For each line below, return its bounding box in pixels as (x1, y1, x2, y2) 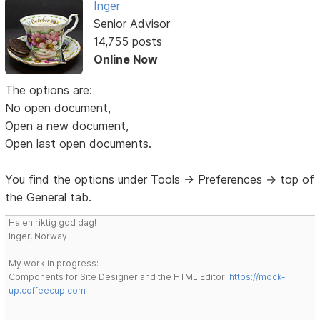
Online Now (93, 51, 158, 66)
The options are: (5, 83, 93, 98)
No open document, (5, 101, 111, 116)
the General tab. (5, 190, 92, 205)
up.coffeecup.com (9, 285, 86, 296)
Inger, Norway (9, 231, 68, 242)
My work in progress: (9, 258, 99, 269)
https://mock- (229, 271, 286, 283)
